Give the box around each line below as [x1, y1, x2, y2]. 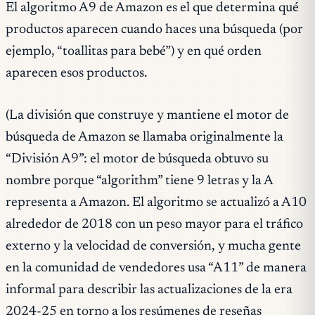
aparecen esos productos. [6, 66, 147, 80]
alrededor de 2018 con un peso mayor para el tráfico [6, 217, 303, 231]
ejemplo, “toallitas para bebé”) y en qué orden [6, 44, 262, 58]
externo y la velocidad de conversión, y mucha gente [6, 239, 301, 253]
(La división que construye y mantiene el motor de [6, 108, 289, 122]
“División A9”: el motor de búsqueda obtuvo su [6, 152, 269, 166]
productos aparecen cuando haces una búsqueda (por [6, 22, 303, 37]
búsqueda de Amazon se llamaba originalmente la [6, 130, 283, 144]
